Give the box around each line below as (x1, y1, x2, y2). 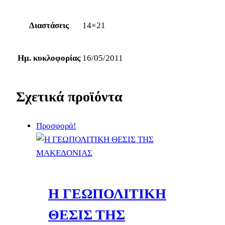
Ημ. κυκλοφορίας (18, 53, 80, 63)
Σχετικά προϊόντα (16, 88, 123, 104)
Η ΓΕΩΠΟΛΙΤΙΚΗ (48, 186, 166, 202)
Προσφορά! (36, 121, 76, 131)
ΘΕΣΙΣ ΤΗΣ (48, 207, 125, 223)
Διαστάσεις (29, 20, 69, 30)
